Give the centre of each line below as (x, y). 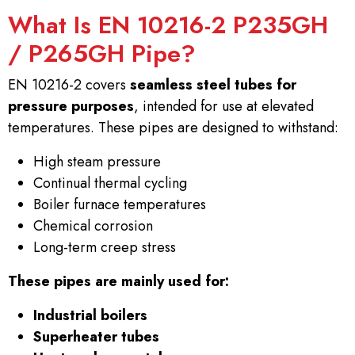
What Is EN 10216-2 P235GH (168, 25)
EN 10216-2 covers (69, 85)
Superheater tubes (96, 337)
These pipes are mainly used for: (118, 281)
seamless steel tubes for (213, 85)
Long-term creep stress (105, 247)
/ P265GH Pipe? (102, 53)
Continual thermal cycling (110, 183)
